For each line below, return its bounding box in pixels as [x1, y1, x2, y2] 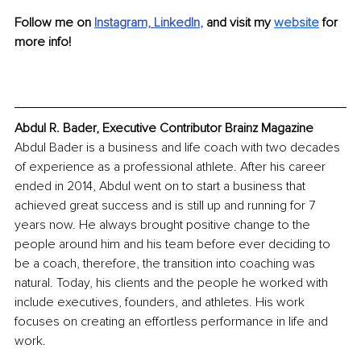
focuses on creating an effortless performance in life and [15, 313, 331, 330]
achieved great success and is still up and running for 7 [15, 197, 318, 214]
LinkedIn [154, 15, 200, 31]
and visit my [206, 15, 271, 31]
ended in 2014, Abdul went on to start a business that [15, 178, 309, 195]
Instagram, [94, 15, 151, 31]
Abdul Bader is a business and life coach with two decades [15, 139, 343, 156]
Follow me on [15, 15, 94, 31]
